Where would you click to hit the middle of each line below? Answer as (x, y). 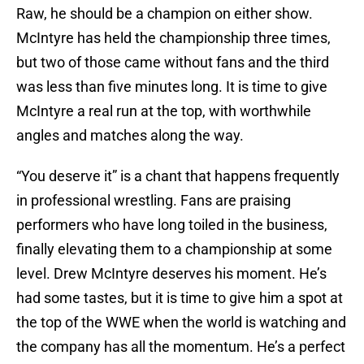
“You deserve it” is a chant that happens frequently (178, 176)
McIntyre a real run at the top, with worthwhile (164, 111)
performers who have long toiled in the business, (172, 225)
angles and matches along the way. (130, 136)
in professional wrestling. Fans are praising (154, 201)
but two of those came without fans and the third (173, 63)
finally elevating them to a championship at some (174, 249)
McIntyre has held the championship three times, (173, 38)
